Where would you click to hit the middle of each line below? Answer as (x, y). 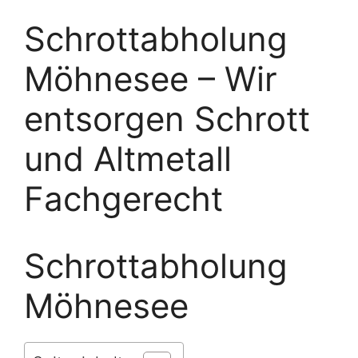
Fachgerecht (123, 199)
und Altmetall (128, 159)
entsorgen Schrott (167, 119)
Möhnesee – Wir (151, 79)
